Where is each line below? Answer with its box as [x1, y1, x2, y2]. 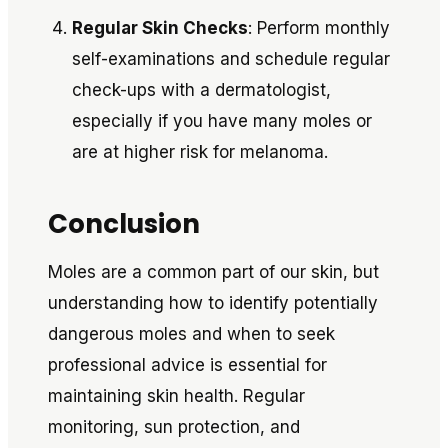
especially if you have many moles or [72, 111, 372, 131]
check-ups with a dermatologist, [72, 80, 331, 100]
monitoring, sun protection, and [48, 417, 300, 437]
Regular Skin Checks [72, 18, 248, 38]
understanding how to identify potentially [48, 293, 378, 313]
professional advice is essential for [48, 355, 327, 375]
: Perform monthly [248, 18, 390, 38]
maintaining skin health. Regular [48, 386, 305, 406]
